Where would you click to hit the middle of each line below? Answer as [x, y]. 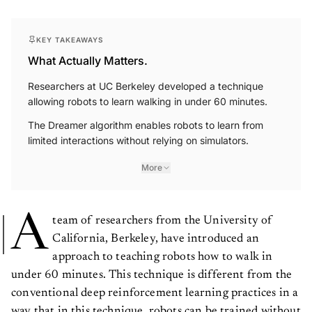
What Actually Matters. [88, 55]
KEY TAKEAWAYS [70, 34]
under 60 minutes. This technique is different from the [152, 270]
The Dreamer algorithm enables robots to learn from [146, 120]
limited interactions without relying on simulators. [138, 135]
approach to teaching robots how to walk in [163, 252]
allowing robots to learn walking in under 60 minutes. [148, 96]
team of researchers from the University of [163, 216]
